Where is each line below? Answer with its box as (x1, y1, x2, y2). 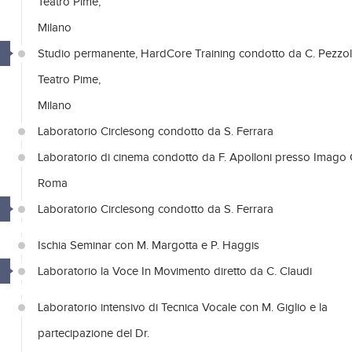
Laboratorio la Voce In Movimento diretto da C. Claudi (38, 265, 312, 278)
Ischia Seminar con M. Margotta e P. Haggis (38, 239, 259, 252)
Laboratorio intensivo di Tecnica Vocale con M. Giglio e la (38, 301, 328, 314)
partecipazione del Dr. (38, 327, 149, 340)
